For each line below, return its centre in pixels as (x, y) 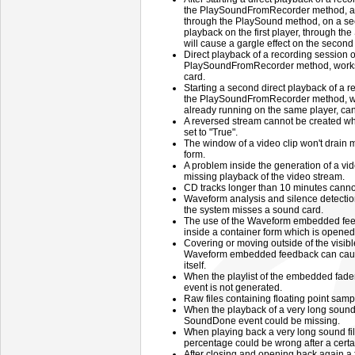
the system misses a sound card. (254, 210)
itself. (195, 265)
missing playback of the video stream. (264, 177)
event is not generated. (233, 288)
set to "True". (211, 132)
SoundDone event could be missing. (262, 321)
